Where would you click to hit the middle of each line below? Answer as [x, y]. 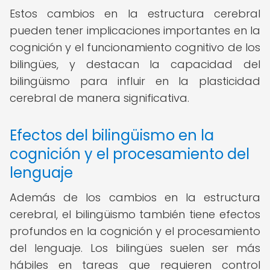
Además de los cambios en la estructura [135, 197]
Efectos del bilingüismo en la [112, 135]
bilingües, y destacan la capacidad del [135, 64]
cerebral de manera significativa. [99, 98]
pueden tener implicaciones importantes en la [135, 30]
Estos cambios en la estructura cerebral [135, 14]
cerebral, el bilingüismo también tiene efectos [135, 214]
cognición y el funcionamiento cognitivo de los [135, 47]
